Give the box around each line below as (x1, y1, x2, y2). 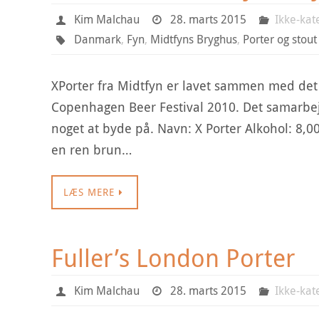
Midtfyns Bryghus (150, 31, 237, 47)
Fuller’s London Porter (51, 241, 296, 274)
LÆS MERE (63, 185, 115, 199)
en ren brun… (51, 141, 132, 158)
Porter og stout (242, 31, 317, 47)
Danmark (73, 31, 121, 47)
